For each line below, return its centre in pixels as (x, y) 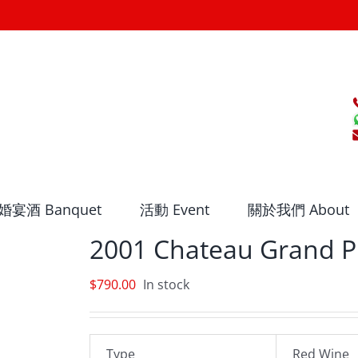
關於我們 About (298, 209)
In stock (166, 284)
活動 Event (174, 209)
